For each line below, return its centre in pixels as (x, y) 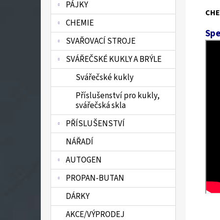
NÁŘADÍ (80, 142)
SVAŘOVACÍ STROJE (101, 41)
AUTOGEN (84, 160)
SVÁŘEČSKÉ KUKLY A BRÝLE (114, 59)
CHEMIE (80, 23)
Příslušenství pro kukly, (118, 96)
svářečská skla (101, 106)
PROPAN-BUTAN (95, 178)
